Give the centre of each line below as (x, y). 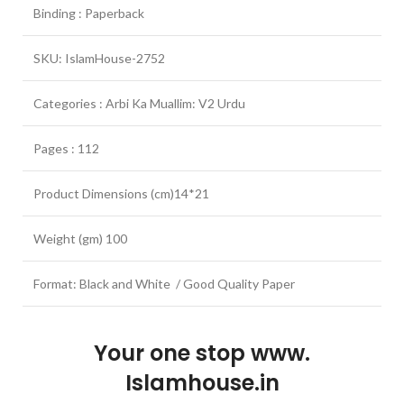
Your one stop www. (202, 353)
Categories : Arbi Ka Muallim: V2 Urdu (139, 103)
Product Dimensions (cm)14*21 (121, 193)
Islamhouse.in (202, 382)
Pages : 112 (66, 148)
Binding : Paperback (89, 13)
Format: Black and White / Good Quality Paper (164, 283)
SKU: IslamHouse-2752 (99, 58)
